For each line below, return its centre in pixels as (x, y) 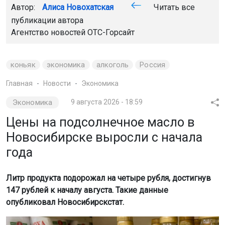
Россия (152, 65)
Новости (57, 83)
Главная (19, 83)
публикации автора (47, 20)
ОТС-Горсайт (111, 32)
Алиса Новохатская (78, 7)
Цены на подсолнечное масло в (100, 122)
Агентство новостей (49, 32)
